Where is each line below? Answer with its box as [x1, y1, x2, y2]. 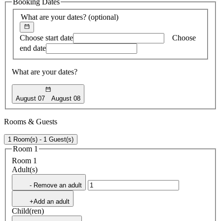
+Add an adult [30, 197, 70, 205]
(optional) [88, 13, 118, 21]
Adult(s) [12, 165, 37, 174]
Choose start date [20, 34, 73, 42]
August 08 [51, 94, 81, 102]
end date [20, 44, 46, 53]
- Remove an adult [30, 181, 82, 189]
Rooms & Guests [4, 117, 57, 126]
